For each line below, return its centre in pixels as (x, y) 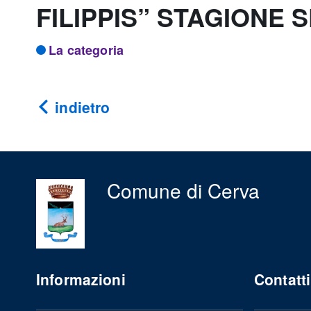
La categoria (86, 50)
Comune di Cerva (183, 190)
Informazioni (81, 279)
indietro (81, 107)
